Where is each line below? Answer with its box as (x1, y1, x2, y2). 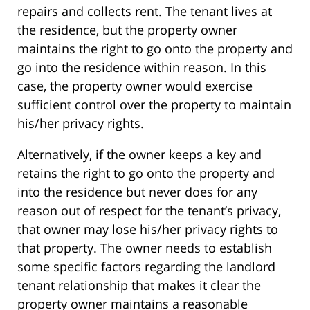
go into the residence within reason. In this (17, 59, 266, 76)
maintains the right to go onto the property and (17, 40, 293, 57)
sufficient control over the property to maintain (17, 96, 291, 113)
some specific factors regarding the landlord (17, 258, 275, 275)
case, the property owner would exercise (17, 77, 253, 95)
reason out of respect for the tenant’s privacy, (17, 202, 281, 219)
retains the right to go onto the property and (17, 165, 275, 182)
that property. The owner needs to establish (17, 239, 272, 257)
